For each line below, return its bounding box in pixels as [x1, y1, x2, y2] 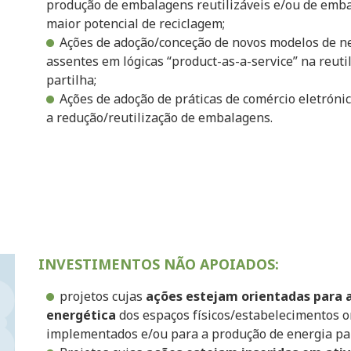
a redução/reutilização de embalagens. [46, 109, 273, 126]
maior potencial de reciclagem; [46, 15, 225, 32]
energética [46, 306, 116, 324]
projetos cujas [60, 288, 146, 305]
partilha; [46, 71, 96, 89]
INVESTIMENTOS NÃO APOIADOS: [38, 255, 279, 273]
